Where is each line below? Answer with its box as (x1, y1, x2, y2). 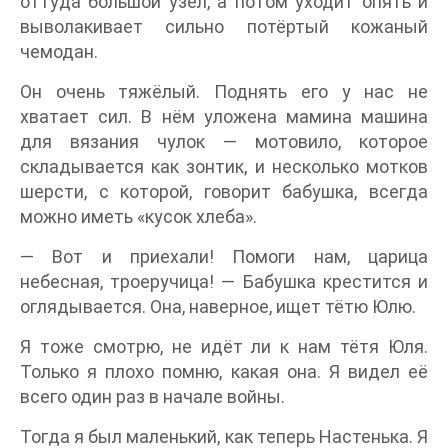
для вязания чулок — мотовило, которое (20, 131, 428, 153)
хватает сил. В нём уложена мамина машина (20, 106, 428, 128)
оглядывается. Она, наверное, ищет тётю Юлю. (20, 296, 416, 318)
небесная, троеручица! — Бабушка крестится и (20, 271, 428, 293)
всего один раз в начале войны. (20, 386, 285, 408)
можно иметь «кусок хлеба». (20, 206, 257, 228)
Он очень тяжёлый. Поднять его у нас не (20, 81, 428, 103)
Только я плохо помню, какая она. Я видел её (20, 361, 428, 383)
